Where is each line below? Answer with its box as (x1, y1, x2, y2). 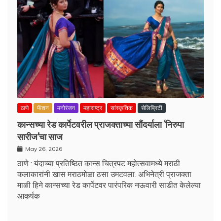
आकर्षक (17, 190, 40, 201)
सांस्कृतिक (110, 104, 133, 111)
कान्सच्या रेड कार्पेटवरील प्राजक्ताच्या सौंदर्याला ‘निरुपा (17, 117, 184, 130)
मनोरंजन (57, 104, 75, 111)
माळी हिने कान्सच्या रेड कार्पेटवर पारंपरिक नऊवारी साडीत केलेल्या (17, 180, 201, 190)
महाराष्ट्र (83, 104, 102, 111)
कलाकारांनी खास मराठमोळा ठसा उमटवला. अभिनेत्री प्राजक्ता (17, 169, 191, 179)
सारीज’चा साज (17, 129, 63, 143)
